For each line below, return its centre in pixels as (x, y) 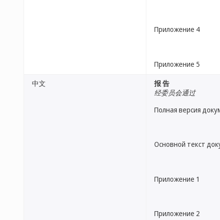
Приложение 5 (177, 64)
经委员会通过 (175, 93)
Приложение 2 (177, 213)
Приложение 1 (177, 179)
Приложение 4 (177, 29)
